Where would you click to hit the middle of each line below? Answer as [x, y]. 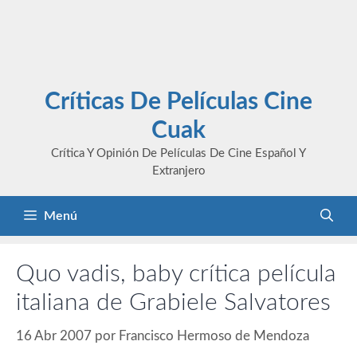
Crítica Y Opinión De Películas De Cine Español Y [178, 153]
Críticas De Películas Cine [178, 102]
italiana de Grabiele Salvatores [173, 303]
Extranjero [178, 171]
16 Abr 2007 [54, 335]
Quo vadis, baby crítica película [176, 274]
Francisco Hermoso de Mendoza [214, 335]
